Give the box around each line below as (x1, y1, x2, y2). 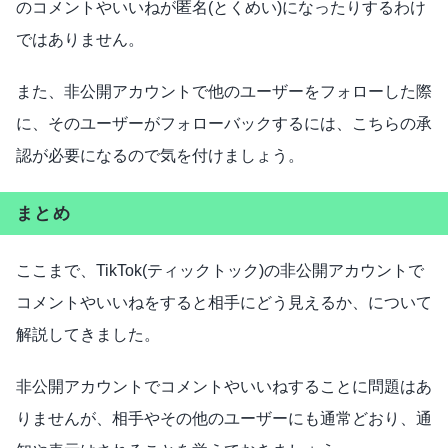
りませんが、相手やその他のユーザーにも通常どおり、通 (16, 409, 432, 427)
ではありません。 (16, 30, 144, 48)
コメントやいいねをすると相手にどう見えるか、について (16, 293, 432, 311)
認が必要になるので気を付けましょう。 (16, 146, 304, 164)
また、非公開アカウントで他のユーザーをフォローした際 (16, 82, 432, 100)
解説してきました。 (16, 325, 160, 343)
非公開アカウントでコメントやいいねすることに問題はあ (16, 377, 432, 395)
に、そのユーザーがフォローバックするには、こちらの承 (16, 114, 432, 132)
